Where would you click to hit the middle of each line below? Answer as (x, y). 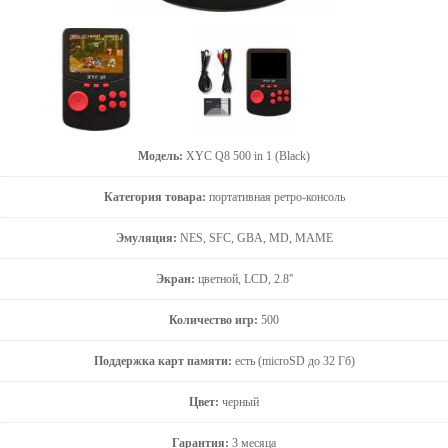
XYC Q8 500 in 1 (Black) (248, 156)
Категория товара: (154, 197)
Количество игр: (213, 320)
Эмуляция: (146, 238)
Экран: (175, 279)
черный (239, 402)
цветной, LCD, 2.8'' (243, 279)
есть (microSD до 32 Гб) (293, 361)
